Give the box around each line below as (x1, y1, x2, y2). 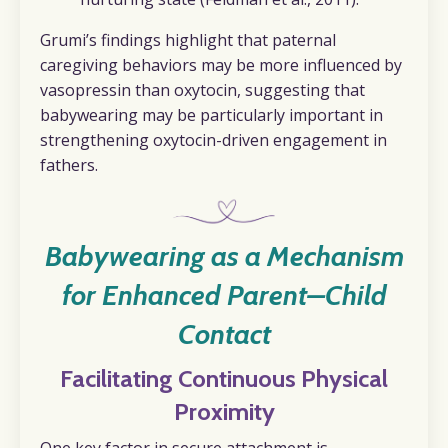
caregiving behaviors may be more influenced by (40, 54, 402, 77)
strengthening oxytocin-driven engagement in (40, 129, 387, 152)
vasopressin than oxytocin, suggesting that (40, 79, 365, 102)
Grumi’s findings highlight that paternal (40, 29, 336, 52)
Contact (177, 316, 271, 351)
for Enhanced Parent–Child (61, 277, 387, 312)
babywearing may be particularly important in (40, 104, 383, 127)
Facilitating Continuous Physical (60, 363, 388, 393)
